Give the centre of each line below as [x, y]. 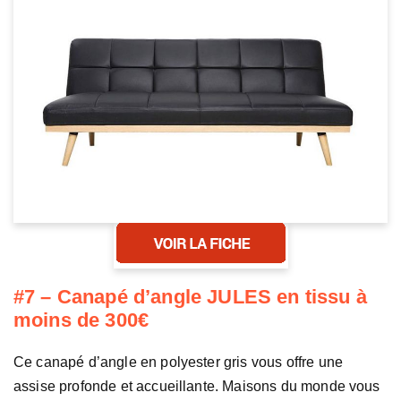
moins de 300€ [81, 320]
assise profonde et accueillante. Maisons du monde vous [197, 386]
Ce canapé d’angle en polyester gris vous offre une [179, 362]
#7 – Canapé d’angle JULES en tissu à [190, 296]
